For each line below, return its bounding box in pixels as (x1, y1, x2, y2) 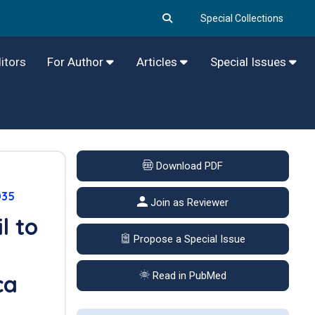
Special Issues (210, 55, 289, 69)
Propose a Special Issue (130, 233, 245, 245)
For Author (47, 55, 106, 69)
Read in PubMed (149, 269, 226, 282)
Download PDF (153, 160, 223, 172)
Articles (136, 55, 180, 69)
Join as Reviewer (147, 196, 229, 209)
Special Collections (200, 12, 283, 24)
